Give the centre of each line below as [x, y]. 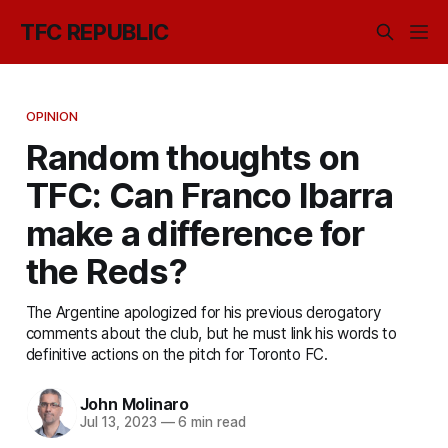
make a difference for [195, 232]
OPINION [52, 115]
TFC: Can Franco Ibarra [209, 194]
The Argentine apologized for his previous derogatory [203, 312]
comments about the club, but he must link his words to [211, 333]
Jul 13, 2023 [118, 422]
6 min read [210, 422]
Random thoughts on [192, 156]
